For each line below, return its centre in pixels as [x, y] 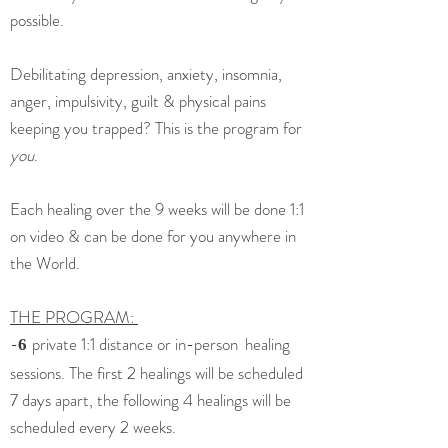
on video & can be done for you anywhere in [153, 236]
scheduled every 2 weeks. [93, 427]
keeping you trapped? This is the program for [156, 128]
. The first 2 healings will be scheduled [182, 373]
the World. [47, 263]
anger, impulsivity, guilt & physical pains [138, 101]
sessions [35, 373]
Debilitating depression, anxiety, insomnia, [146, 74]
